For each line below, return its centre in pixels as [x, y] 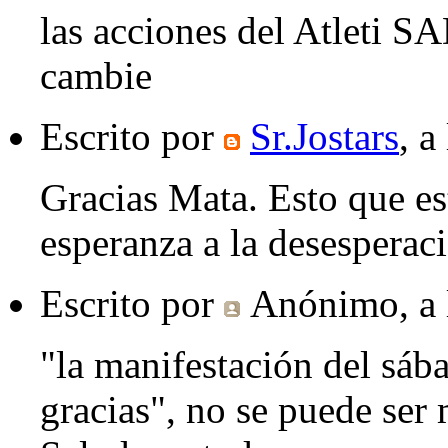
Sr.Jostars [324, 137]
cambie [96, 76]
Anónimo [324, 304]
